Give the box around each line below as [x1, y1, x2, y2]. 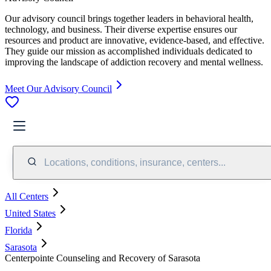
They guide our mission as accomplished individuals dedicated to [5, 45, 252, 56]
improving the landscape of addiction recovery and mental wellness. [5, 56, 263, 67]
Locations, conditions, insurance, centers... [44, 157, 226, 168]
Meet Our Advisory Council [5, 83, 112, 94]
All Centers [5, 191, 48, 201]
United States [5, 207, 56, 218]
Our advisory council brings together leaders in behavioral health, [5, 13, 253, 24]
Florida [5, 224, 32, 235]
